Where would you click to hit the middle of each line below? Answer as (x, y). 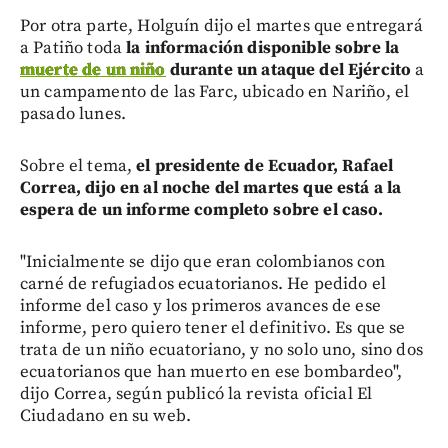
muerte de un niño (93, 69)
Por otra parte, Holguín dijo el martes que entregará (221, 25)
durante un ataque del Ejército (288, 69)
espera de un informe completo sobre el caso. (202, 209)
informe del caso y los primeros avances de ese (200, 305)
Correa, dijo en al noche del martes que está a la (211, 187)
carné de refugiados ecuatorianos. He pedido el (203, 283)
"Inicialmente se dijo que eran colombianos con (202, 261)
